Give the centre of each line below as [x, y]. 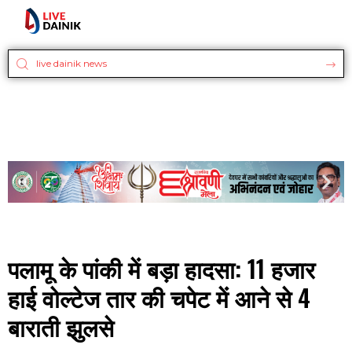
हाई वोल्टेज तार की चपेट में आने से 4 [159, 298]
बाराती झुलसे [61, 327]
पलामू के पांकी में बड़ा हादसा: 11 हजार [161, 269]
